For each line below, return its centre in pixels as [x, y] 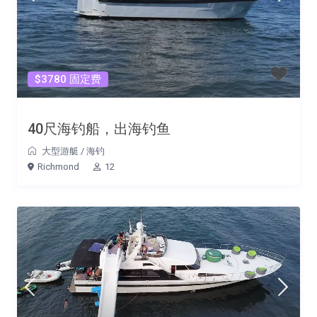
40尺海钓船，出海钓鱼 [99, 129]
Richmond [58, 167]
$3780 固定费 [68, 80]
